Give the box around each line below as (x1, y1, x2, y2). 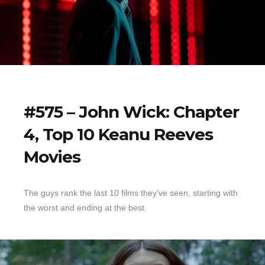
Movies (24, 147, 80, 167)
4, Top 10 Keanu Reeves (24, 124, 213, 145)
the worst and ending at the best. (24, 203, 147, 213)
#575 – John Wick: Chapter (24, 102, 239, 122)
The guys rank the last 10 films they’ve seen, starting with (24, 188, 238, 198)
